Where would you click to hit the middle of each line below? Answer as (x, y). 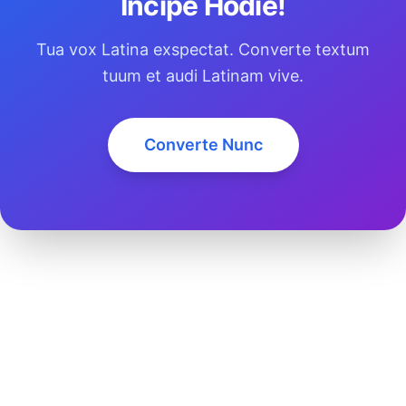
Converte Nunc (203, 145)
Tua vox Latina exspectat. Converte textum (203, 49)
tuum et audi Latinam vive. (203, 76)
